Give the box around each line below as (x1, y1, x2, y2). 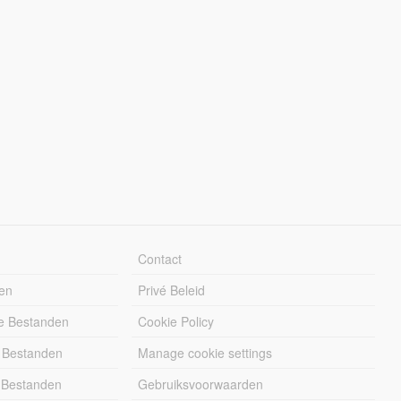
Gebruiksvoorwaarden (138, 374, 264, 393)
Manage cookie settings (138, 343, 273, 362)
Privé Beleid (138, 280, 206, 299)
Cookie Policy (138, 311, 215, 330)
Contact (138, 249, 183, 268)
